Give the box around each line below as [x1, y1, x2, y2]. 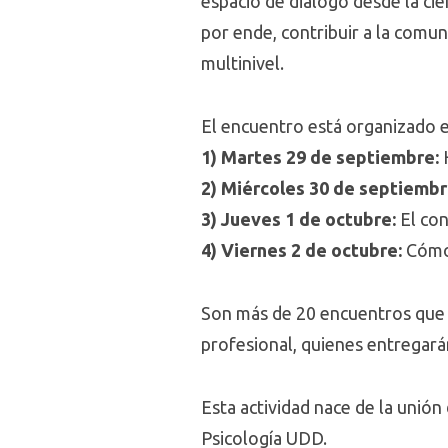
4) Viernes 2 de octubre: [201, 240, 402, 260]
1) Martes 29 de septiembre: [201, 147, 443, 167]
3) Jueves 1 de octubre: [201, 209, 400, 229]
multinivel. [201, 53, 284, 73]
